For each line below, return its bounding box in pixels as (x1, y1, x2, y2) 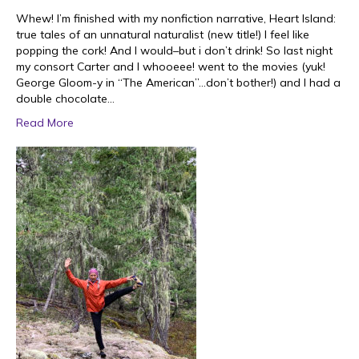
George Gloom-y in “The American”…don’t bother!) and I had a (16, 75, 341, 90)
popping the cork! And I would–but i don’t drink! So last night (16, 43, 333, 58)
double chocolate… (16, 91, 115, 106)
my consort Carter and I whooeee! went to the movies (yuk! (16, 59, 325, 74)
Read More (16, 115, 74, 130)
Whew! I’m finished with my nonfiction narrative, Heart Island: (16, 11, 336, 26)
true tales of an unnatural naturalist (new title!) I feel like (16, 27, 309, 42)
